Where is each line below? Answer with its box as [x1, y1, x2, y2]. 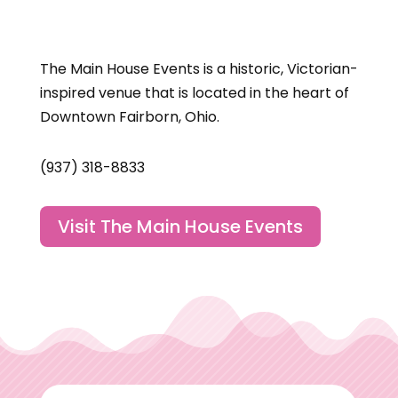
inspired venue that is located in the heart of [39, 83, 349, 103]
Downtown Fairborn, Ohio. [39, 107, 219, 127]
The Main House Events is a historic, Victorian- [39, 59, 358, 79]
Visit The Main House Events [57, 214, 303, 239]
